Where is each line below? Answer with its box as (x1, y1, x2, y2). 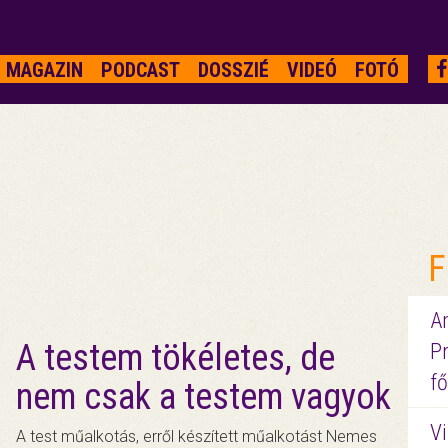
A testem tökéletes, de (16, 337, 336, 379)
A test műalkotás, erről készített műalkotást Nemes (16, 427, 378, 446)
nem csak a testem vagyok (16, 376, 392, 418)
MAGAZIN (5, 58, 83, 82)
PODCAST (100, 58, 180, 82)
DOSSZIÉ (197, 58, 269, 82)
